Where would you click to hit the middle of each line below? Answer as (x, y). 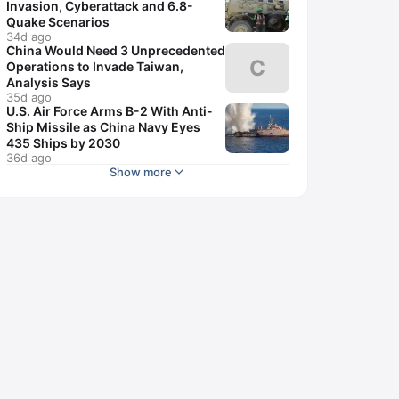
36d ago (29, 158)
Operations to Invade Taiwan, (95, 66)
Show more (141, 172)
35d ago (29, 97)
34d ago (29, 37)
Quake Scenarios (58, 22)
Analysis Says (49, 82)
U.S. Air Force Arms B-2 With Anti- (110, 111)
